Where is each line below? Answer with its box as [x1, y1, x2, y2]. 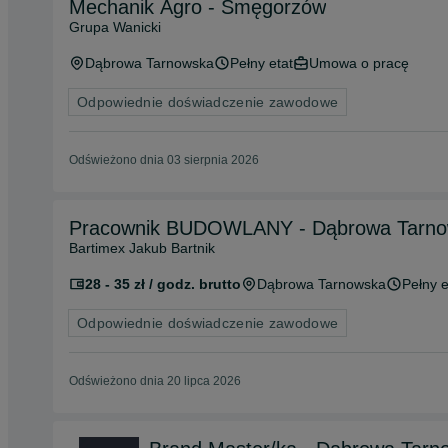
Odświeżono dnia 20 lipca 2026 [69, 374, 241, 388]
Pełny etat [230, 55, 293, 71]
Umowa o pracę [309, 55, 409, 71]
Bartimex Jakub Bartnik [69, 240, 215, 256]
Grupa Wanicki [69, 19, 161, 35]
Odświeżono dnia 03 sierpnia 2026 [69, 153, 259, 167]
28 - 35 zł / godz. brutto [85, 276, 241, 292]
